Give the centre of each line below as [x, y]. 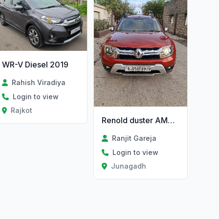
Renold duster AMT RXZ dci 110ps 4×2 [172, 120]
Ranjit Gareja [134, 138]
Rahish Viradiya [38, 83]
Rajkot [22, 110]
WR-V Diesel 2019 [35, 65]
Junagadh [128, 166]
